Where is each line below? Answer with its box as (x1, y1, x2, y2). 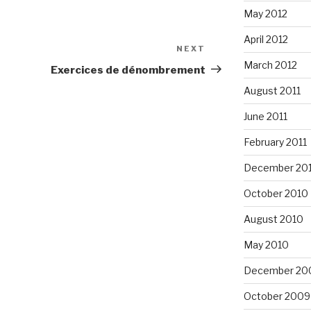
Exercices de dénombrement (51, 63, 206, 76)
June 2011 (243, 110, 287, 122)
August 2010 (243, 212, 303, 225)
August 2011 (243, 84, 301, 96)
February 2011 (243, 135, 307, 148)
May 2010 (243, 238, 289, 251)
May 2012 (243, 7, 287, 19)
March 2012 (243, 58, 297, 71)
